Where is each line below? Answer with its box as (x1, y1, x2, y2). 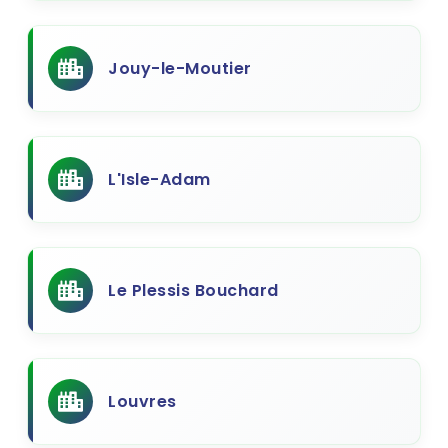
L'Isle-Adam (108, 168, 211, 191)
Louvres (108, 390, 177, 413)
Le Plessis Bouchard (108, 279, 279, 302)
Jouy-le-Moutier (108, 57, 252, 80)
